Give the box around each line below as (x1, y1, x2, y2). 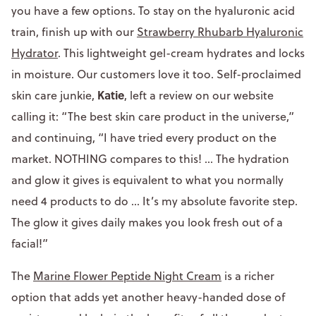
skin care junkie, (11, 87, 97, 103)
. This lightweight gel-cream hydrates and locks (58, 44, 305, 61)
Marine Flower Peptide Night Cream (33, 267, 221, 284)
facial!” (11, 235, 48, 251)
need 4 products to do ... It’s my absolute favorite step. (11, 193, 298, 209)
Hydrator (11, 44, 58, 61)
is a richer (221, 267, 274, 284)
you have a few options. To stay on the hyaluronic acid (11, 2, 295, 18)
